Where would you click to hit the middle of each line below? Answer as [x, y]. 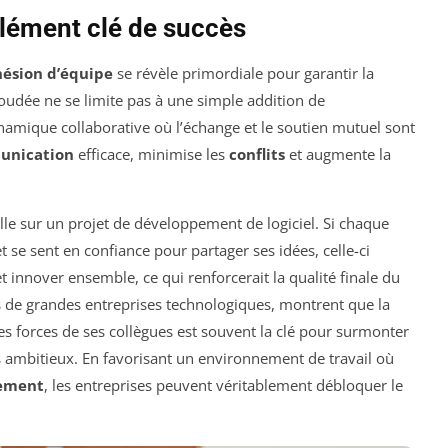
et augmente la [338, 154]
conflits [257, 154]
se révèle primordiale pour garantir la [243, 73]
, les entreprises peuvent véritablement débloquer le [223, 385]
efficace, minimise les [151, 154]
